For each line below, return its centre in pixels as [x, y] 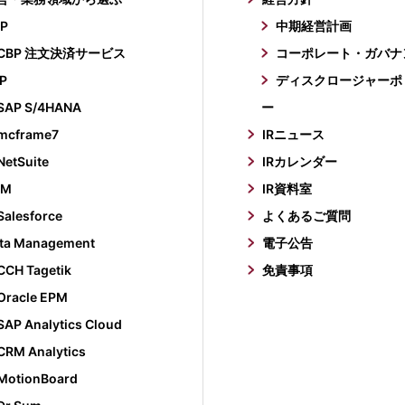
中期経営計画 [314, 26]
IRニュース [294, 134]
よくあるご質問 [307, 216]
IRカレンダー [300, 161]
